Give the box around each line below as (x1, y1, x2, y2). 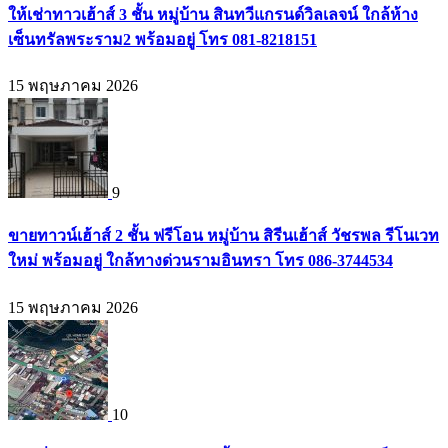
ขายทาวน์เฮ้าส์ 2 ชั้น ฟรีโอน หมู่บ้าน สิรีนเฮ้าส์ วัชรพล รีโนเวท (8, 227, 439, 245)
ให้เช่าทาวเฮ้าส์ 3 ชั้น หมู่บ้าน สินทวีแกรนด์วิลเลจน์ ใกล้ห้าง (8, 5, 418, 23)
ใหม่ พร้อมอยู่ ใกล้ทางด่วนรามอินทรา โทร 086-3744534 (8, 252, 393, 270)
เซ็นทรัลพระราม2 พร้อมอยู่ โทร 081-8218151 (8, 30, 317, 48)
